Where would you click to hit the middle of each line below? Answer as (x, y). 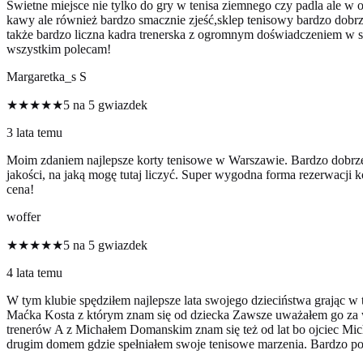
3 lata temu (34, 133)
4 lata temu (34, 273)
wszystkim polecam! (59, 49)
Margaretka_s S (47, 77)
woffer (23, 217)
